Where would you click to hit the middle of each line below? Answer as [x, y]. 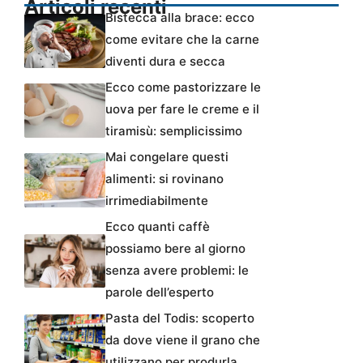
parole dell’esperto [160, 292]
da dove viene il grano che [183, 340]
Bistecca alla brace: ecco [180, 17]
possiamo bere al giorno [175, 248]
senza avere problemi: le [177, 270]
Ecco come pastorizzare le [183, 87]
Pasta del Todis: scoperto [180, 318]
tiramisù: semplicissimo [174, 130]
